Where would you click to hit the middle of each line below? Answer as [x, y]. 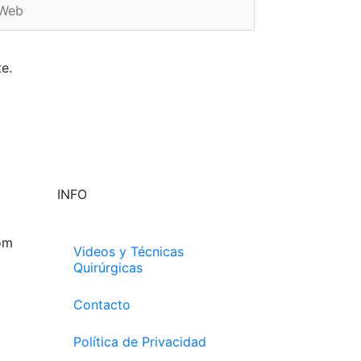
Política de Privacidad [140, 341]
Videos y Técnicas [129, 251]
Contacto [102, 304]
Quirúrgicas [108, 267]
